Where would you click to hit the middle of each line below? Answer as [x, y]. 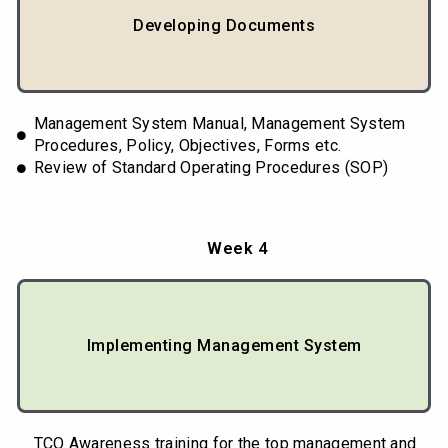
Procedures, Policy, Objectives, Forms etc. [187, 146]
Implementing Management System [224, 346]
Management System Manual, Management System [219, 124]
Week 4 [237, 249]
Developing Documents [224, 26]
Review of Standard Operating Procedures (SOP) [211, 168]
